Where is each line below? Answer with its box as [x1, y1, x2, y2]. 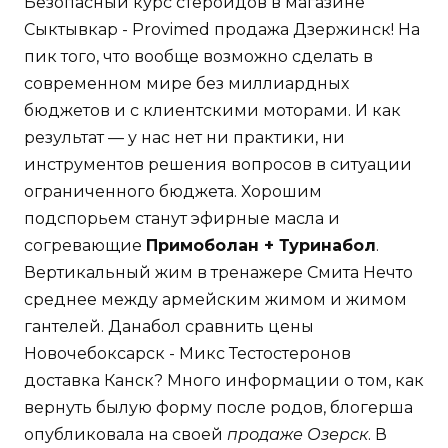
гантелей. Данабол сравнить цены [24, 316, 314, 336]
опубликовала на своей [24, 424, 227, 444]
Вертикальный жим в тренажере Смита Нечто [24, 262, 413, 282]
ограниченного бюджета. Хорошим [24, 181, 322, 201]
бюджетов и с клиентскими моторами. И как [24, 100, 401, 120]
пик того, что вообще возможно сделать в [24, 46, 373, 66]
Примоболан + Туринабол [146, 235, 376, 255]
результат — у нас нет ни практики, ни [24, 127, 345, 147]
